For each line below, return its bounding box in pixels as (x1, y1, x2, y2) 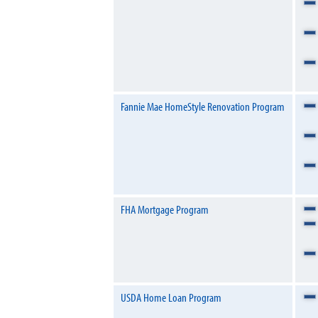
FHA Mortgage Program (121, 202, 209, 216)
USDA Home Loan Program (121, 290, 221, 305)
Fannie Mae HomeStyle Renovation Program (121, 99, 285, 114)
